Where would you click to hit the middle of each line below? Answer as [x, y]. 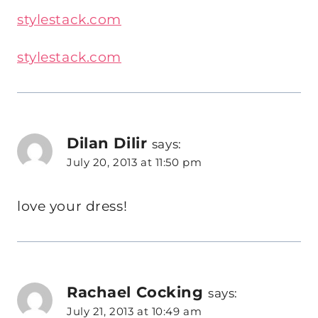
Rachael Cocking [135, 292]
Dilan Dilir [107, 143]
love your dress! [72, 207]
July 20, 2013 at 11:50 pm [135, 163]
